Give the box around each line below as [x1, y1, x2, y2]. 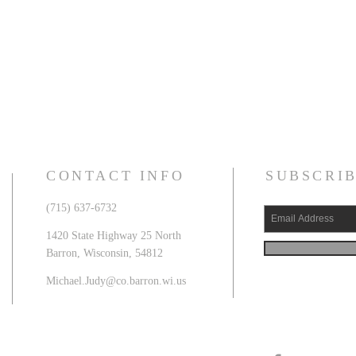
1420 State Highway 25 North [46, 229, 181, 242]
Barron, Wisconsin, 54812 [46, 246, 163, 259]
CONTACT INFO [46, 167, 185, 184]
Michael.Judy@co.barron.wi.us [46, 274, 186, 287]
